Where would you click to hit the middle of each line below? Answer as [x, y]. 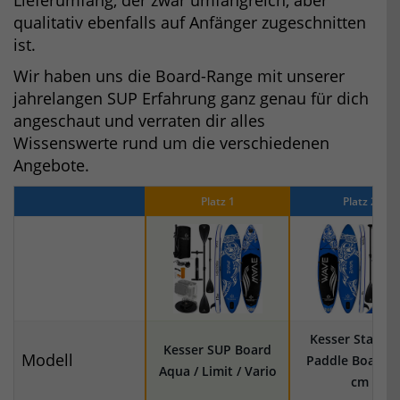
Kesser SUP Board [217, 349]
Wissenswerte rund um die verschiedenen [171, 142]
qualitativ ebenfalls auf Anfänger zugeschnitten [190, 22]
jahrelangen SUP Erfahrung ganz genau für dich [191, 98]
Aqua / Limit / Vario [217, 371]
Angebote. [51, 165]
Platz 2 [359, 201]
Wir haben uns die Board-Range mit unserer [179, 75]
